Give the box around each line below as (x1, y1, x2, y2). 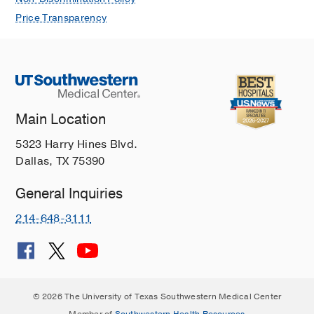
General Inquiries (15, 184, 123, 204)
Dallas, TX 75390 (15, 153, 105, 170)
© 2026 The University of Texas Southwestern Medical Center (32, 291, 282, 303)
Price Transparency (15, 11, 107, 25)
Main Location (15, 110, 107, 130)
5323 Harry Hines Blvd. (15, 137, 138, 153)
